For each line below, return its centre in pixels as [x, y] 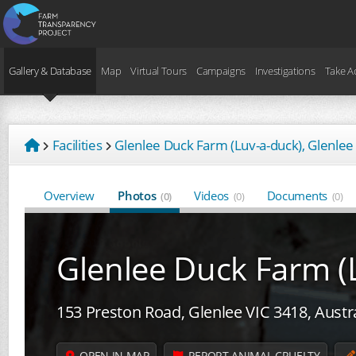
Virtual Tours [159, 70]
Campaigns [221, 70]
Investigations [285, 70]
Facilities [77, 145]
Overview [69, 195]
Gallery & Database [50, 70]
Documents [298, 195]
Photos [139, 195]
